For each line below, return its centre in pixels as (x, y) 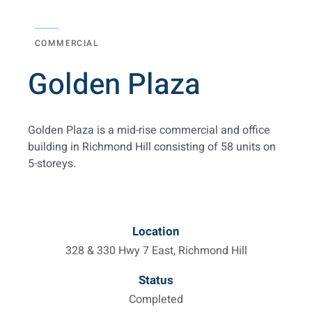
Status (156, 281)
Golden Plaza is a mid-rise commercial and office (149, 131)
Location (156, 232)
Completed (156, 300)
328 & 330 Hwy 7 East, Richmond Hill (156, 251)
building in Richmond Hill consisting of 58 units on (152, 147)
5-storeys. (52, 164)
